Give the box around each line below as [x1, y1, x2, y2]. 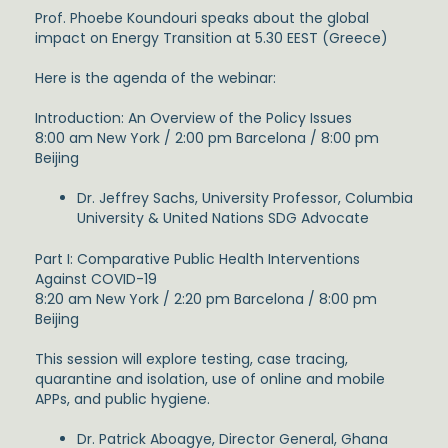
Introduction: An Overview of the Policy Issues [35, 108, 352, 129]
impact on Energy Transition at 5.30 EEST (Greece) [35, 28, 388, 49]
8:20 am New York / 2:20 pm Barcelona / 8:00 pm [35, 289, 377, 310]
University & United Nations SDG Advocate [77, 208, 369, 229]
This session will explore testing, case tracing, [35, 349, 348, 370]
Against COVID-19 [35, 269, 157, 290]
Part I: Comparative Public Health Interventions [35, 249, 360, 270]
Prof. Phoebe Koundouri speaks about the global [35, 8, 369, 29]
